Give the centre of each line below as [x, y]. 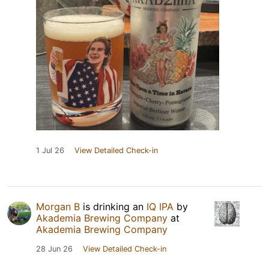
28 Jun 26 [54, 249]
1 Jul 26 [50, 150]
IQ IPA [160, 206]
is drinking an [113, 206]
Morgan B [58, 206]
